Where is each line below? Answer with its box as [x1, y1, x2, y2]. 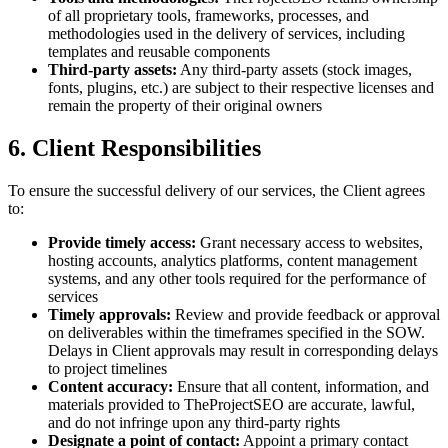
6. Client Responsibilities [8, 134, 261, 161]
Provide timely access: [48, 233, 196, 251]
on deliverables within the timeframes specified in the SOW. [48, 323, 425, 341]
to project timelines [48, 359, 167, 377]
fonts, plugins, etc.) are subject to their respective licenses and [48, 78, 434, 96]
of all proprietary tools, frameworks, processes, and [48, 6, 369, 24]
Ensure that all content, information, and [173, 377, 429, 395]
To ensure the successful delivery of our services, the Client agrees [8, 181, 425, 199]
